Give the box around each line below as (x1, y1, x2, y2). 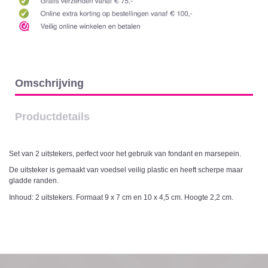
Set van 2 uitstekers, (9, 149, 74, 158)
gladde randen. (9, 176, 59, 185)
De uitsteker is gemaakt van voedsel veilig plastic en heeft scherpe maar (9, 166, 243, 175)
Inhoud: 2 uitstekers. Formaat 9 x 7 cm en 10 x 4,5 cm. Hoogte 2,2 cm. (9, 193, 233, 202)
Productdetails (15, 110, 90, 123)
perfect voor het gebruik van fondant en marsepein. (76, 149, 241, 158)
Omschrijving (15, 77, 84, 90)
